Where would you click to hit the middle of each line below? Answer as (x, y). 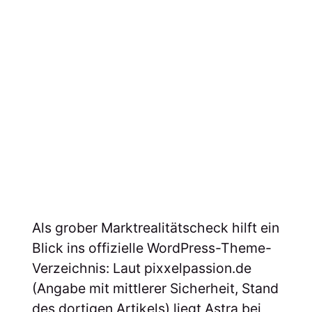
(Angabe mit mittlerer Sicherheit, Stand (155, 288)
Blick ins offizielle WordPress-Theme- (151, 248)
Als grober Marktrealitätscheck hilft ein (155, 227)
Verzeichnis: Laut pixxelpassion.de (141, 268)
